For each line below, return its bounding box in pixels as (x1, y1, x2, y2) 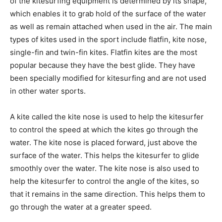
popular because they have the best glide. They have (10, 60, 195, 70)
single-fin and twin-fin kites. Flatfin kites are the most (10, 47, 197, 57)
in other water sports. (10, 86, 86, 96)
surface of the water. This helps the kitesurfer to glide (10, 150, 199, 160)
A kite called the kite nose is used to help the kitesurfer (10, 111, 204, 121)
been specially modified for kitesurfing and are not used (10, 73, 206, 83)
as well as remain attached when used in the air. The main (10, 21, 212, 31)
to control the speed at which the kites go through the (10, 124, 198, 134)
